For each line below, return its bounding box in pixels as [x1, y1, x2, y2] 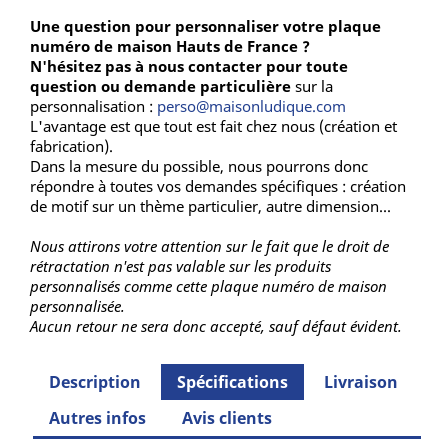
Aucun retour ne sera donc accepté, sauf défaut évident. [30, 316, 402, 337]
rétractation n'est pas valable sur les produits [30, 256, 331, 277]
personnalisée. [30, 296, 125, 317]
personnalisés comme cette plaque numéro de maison [30, 276, 387, 297]
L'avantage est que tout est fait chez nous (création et [30, 116, 397, 137]
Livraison [324, 371, 399, 394]
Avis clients [182, 407, 273, 430]
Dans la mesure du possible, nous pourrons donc [30, 156, 368, 177]
